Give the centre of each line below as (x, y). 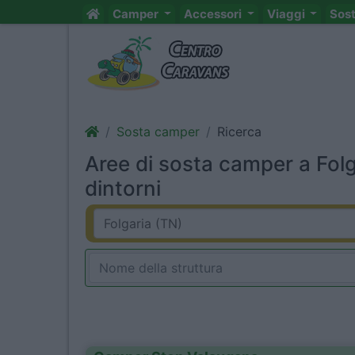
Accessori (214, 14)
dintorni (123, 188)
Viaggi (287, 14)
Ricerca (239, 132)
